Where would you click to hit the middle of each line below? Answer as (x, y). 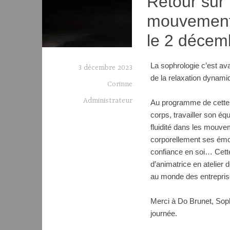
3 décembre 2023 (105, 68)
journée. (164, 213)
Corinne (120, 84)
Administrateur (108, 100)
